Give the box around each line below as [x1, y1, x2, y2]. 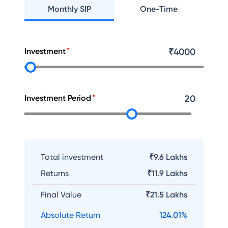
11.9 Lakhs [152, 168, 187, 178]
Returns [41, 168, 69, 178]
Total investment [41, 152, 103, 162]
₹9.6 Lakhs [149, 152, 187, 162]
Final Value [41, 190, 81, 199]
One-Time [140, 4, 178, 14]
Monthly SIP [47, 4, 91, 14]
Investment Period [24, 93, 91, 103]
